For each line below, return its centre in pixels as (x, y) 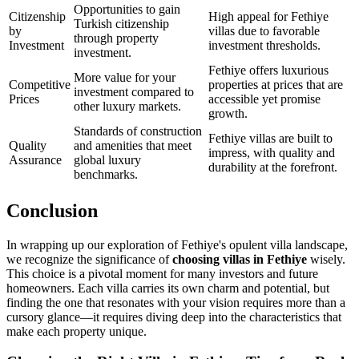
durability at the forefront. (273, 167)
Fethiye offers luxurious (268, 70)
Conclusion (52, 210)
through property (116, 38)
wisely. (326, 259)
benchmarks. (106, 174)
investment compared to (134, 91)
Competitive (40, 84)
